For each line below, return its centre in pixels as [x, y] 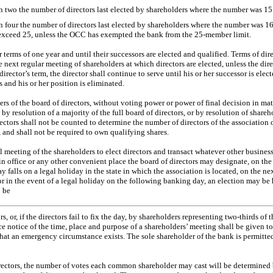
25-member [213, 34]
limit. [241, 34]
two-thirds [242, 216]
